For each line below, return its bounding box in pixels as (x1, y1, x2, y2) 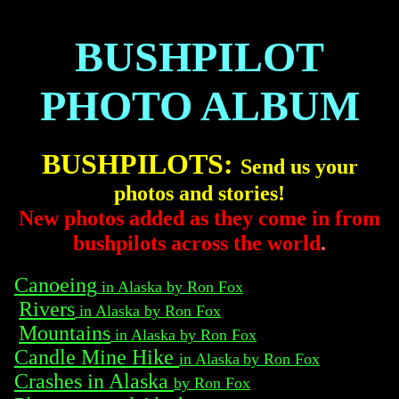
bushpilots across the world (73, 231, 321, 255)
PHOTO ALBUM (39, 81, 360, 129)
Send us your (240, 154, 358, 178)
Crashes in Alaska (14, 369, 174, 393)
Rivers (19, 297, 75, 321)
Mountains (19, 321, 110, 345)
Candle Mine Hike (14, 345, 179, 369)
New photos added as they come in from (19, 206, 380, 230)
